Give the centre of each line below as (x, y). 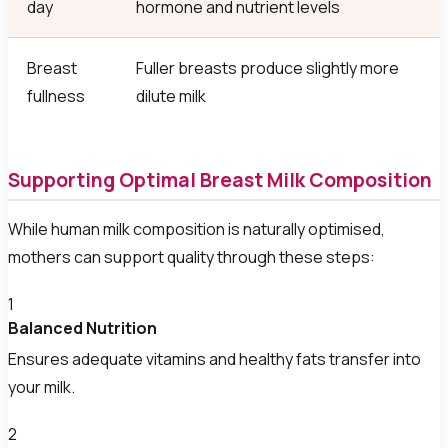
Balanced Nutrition (82, 328)
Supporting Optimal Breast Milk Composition (220, 179)
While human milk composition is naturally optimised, (196, 229)
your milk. (41, 386)
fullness (56, 96)
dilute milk (171, 96)
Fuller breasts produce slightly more (268, 68)
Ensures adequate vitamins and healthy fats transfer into (214, 358)
